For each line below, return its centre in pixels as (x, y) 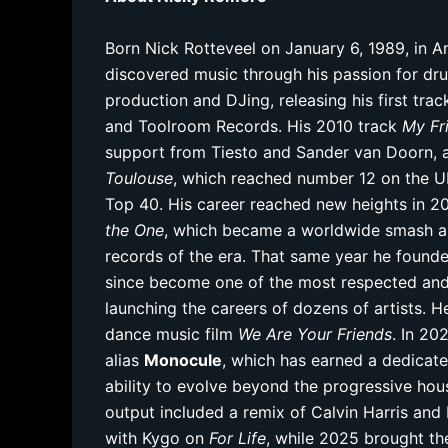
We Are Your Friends (315, 333)
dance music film (172, 333)
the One (135, 229)
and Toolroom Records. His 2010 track (254, 125)
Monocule (183, 359)
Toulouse (139, 177)
